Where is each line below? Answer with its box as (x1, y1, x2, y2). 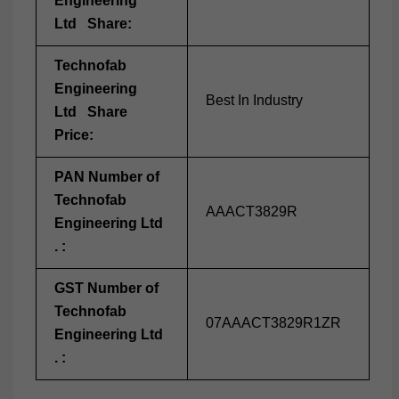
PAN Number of (54, 169, 163, 184)
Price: (54, 127, 94, 142)
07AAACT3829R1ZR (206, 315, 341, 330)
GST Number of (54, 281, 162, 296)
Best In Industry (206, 93, 303, 108)
